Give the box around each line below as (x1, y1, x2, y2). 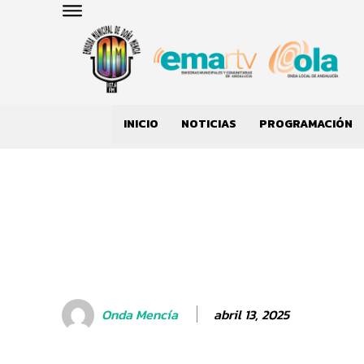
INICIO (123, 115, 158, 133)
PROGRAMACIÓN (259, 115, 353, 133)
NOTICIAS (181, 115, 236, 133)
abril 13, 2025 (214, 304, 289, 324)
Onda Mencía (102, 305, 178, 325)
